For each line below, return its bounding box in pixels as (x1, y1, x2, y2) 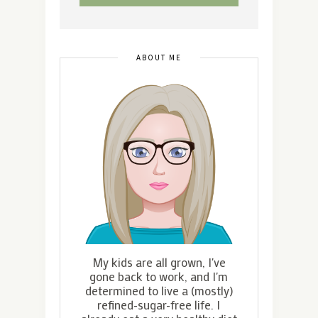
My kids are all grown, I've (92, 253, 226, 270)
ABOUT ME (136, 52, 182, 62)
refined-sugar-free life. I (97, 296, 220, 312)
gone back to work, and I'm (89, 268, 228, 284)
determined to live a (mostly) (84, 282, 233, 298)
